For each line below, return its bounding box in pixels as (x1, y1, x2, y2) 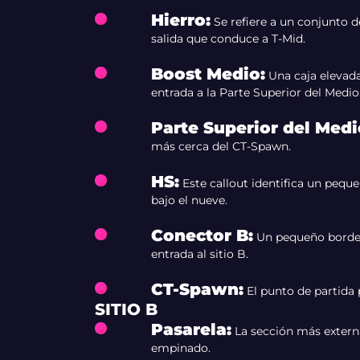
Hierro (150, 10, 206, 30)
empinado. (150, 341, 211, 355)
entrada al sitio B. (150, 247, 248, 261)
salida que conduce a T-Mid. (150, 31, 305, 46)
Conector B (150, 226, 248, 245)
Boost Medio (150, 64, 260, 84)
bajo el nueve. (150, 193, 227, 207)
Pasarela (150, 320, 227, 339)
